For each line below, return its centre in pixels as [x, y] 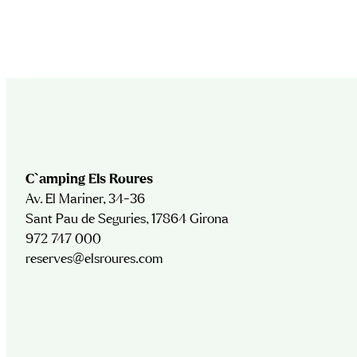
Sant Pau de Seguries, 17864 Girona [127, 220]
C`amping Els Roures [89, 180]
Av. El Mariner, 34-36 [85, 200]
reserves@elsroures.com [94, 260]
